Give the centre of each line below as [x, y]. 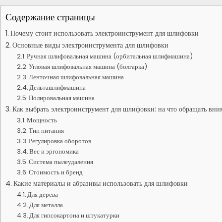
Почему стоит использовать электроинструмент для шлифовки [104, 33]
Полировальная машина [62, 98]
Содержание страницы [50, 17]
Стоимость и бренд [56, 172]
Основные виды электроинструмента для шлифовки [90, 45]
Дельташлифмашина [58, 87]
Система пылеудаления [61, 162]
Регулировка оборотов [60, 141]
